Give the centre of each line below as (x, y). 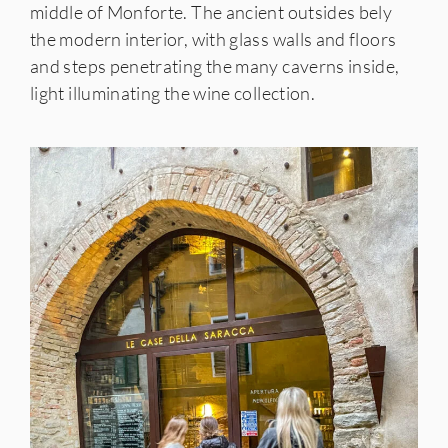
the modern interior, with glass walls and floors (213, 39)
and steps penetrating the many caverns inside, (215, 66)
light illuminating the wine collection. (173, 93)
